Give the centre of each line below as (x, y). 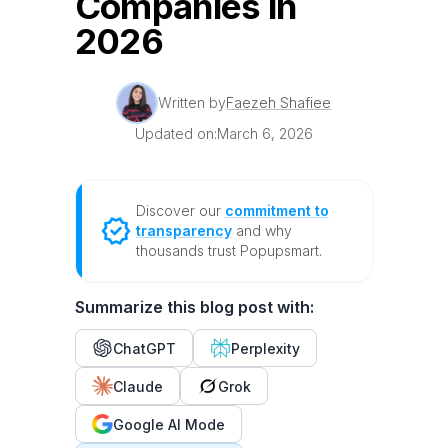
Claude (137, 386)
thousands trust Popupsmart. (228, 250)
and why (261, 230)
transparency (183, 230)
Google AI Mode (168, 424)
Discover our (180, 210)
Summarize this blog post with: (194, 307)
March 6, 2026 (264, 133)
